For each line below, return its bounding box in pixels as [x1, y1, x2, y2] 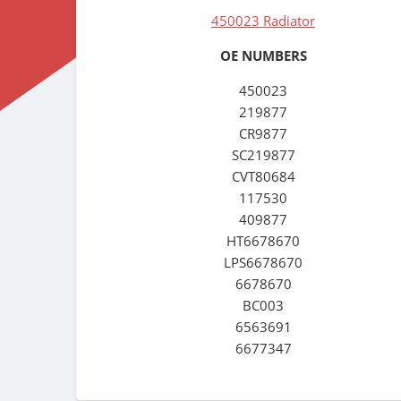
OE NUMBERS [219, 47, 307, 65]
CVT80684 [231, 167, 295, 186]
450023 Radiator [211, 11, 316, 30]
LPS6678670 [224, 253, 303, 272]
